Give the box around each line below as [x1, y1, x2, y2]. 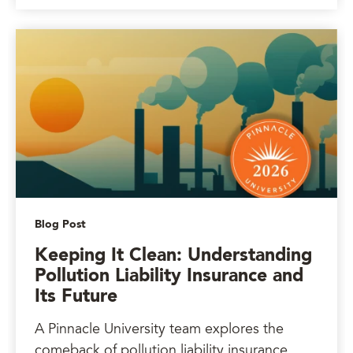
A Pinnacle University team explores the [35, 323, 284, 337]
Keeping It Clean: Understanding [35, 247, 312, 265]
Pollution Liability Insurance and [35, 267, 303, 285]
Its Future [35, 288, 117, 306]
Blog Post [35, 219, 86, 230]
